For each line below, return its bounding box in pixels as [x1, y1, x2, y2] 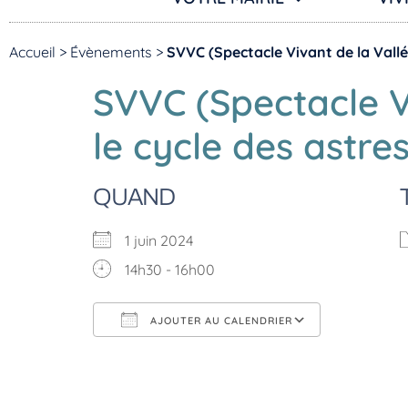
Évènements [70, 43, 152, 61]
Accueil [9, 43, 56, 61]
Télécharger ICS [125, 346, 229, 364]
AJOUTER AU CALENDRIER [147, 314, 292, 327]
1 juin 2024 [125, 231, 208, 250]
